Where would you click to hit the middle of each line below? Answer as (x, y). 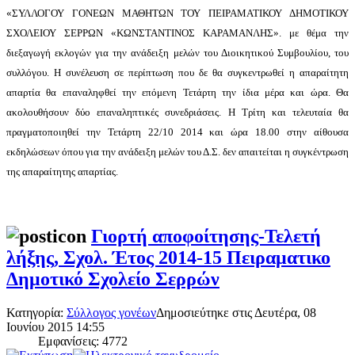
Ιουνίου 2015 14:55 (55, 327)
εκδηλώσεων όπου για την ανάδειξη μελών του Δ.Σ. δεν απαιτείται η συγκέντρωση (177, 151)
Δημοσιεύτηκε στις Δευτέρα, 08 (236, 313)
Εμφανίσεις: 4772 (83, 342)
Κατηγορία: (36, 313)
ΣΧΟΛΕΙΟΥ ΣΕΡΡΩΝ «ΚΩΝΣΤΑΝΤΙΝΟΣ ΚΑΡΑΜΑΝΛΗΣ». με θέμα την (177, 32)
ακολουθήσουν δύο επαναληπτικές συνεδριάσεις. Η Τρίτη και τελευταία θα (177, 112)
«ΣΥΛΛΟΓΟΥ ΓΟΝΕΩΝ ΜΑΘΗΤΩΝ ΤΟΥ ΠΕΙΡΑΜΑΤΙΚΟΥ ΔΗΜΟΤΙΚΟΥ (177, 13)
